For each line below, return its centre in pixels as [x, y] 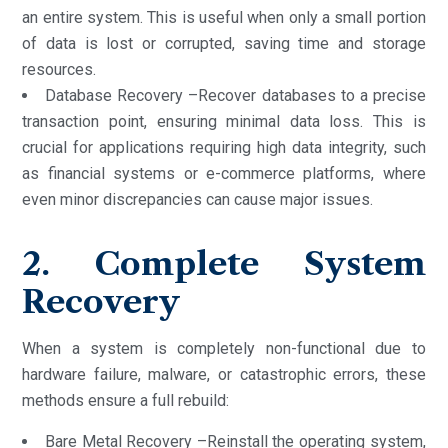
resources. [59, 69]
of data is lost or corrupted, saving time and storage [224, 43]
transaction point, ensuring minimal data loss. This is [224, 121]
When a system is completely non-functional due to [224, 348]
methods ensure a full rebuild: [126, 400]
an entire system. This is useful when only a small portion [224, 17]
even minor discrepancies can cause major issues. [198, 199]
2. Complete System [224, 263]
